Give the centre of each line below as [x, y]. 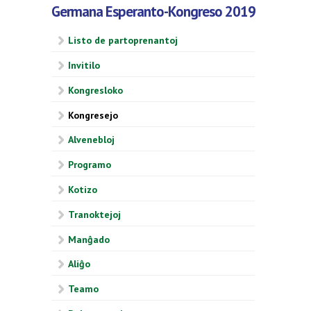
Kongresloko [95, 90]
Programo [90, 165]
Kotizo [83, 190]
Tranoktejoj [94, 214]
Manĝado [89, 239]
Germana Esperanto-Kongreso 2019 [153, 11]
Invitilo [84, 66]
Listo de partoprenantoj [123, 41]
